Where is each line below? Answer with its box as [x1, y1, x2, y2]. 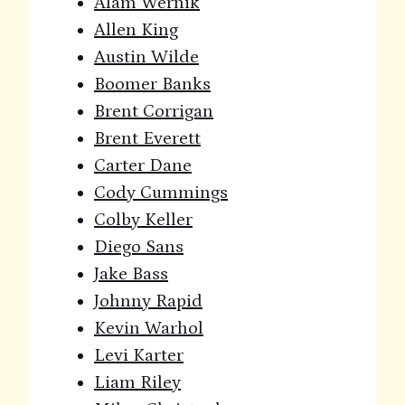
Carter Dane [94, 155, 192, 176]
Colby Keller [94, 210, 193, 231]
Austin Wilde [94, 47, 199, 68]
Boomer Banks [94, 74, 211, 95]
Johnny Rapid [94, 291, 202, 312]
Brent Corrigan [94, 101, 213, 122]
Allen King [94, 20, 178, 41]
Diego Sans [94, 237, 184, 258]
